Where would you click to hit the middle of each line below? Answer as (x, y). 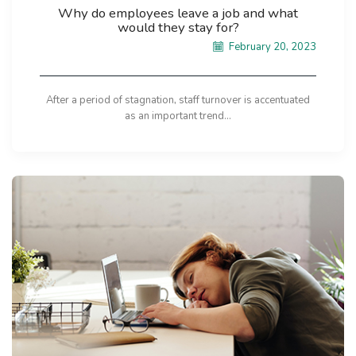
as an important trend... (178, 116)
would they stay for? (178, 28)
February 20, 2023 (271, 46)
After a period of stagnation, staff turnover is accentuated (178, 100)
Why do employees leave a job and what (178, 14)
